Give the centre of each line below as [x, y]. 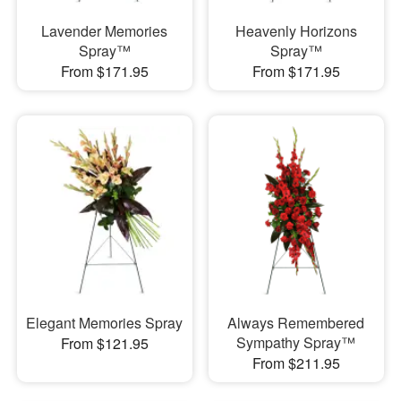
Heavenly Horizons [296, 31]
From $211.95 [296, 363]
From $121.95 [104, 343]
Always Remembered [296, 322]
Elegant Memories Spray [105, 322]
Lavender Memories [105, 31]
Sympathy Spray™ [296, 342]
